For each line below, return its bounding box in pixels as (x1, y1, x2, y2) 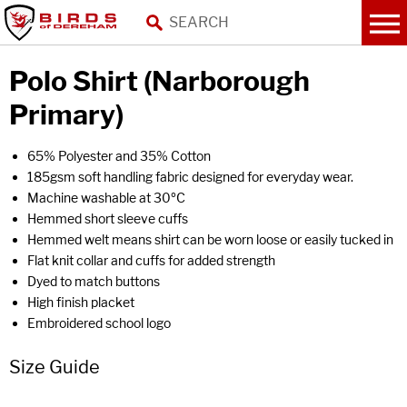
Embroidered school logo (27, 315, 171, 331)
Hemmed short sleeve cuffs (27, 211, 188, 226)
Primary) (9, 98, 124, 131)
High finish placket (27, 294, 134, 310)
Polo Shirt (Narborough (9, 65, 310, 97)
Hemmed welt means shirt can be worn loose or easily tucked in (27, 232, 393, 247)
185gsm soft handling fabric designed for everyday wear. (27, 169, 353, 184)
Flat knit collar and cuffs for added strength (27, 253, 275, 268)
